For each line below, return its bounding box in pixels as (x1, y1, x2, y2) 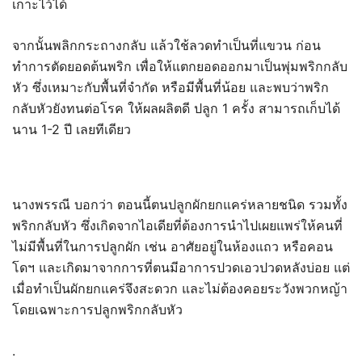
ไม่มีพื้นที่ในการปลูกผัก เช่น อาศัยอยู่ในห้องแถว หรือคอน (12, 238, 333, 255)
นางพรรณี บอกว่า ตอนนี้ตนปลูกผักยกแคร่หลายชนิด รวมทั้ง (12, 196, 347, 213)
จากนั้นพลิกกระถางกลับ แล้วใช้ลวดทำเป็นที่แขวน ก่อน (12, 37, 321, 53)
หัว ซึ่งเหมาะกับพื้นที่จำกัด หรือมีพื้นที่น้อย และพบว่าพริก (12, 79, 329, 95)
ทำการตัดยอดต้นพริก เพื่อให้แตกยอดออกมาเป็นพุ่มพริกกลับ (12, 58, 347, 74)
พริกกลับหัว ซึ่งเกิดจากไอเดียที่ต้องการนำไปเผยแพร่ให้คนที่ (12, 217, 343, 234)
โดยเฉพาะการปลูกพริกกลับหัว (12, 301, 183, 318)
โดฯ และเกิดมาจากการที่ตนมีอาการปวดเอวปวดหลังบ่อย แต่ (12, 259, 350, 276)
